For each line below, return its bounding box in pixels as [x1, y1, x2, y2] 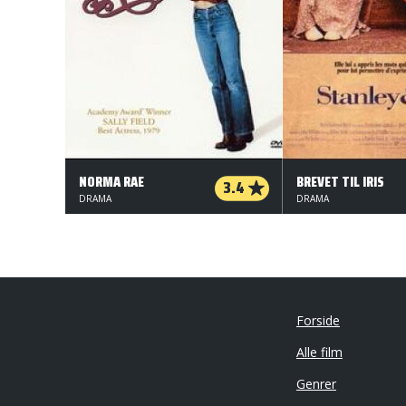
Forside [296, 312, 340, 329]
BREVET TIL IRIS [296, 170, 384, 193]
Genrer [296, 375, 336, 392]
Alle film [296, 343, 343, 361]
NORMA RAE [79, 170, 144, 193]
